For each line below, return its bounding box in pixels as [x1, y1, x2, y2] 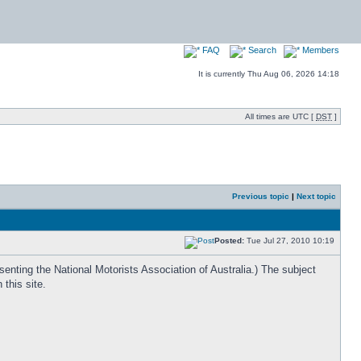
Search [246, 45, 276, 55]
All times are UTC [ [245, 112, 316, 121]
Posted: [214, 236, 244, 245]
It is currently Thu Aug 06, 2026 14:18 [198, 69, 339, 78]
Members [300, 45, 339, 55]
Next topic [297, 192, 336, 201]
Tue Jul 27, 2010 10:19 [244, 236, 337, 245]
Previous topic [232, 192, 289, 201]
